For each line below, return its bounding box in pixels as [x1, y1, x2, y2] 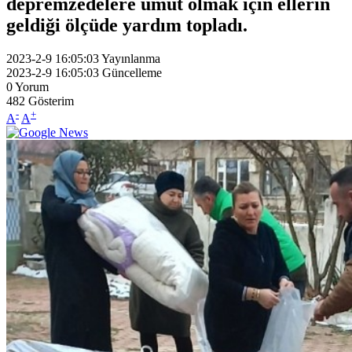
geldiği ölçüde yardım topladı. [6, 14, 247, 35]
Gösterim [28, 93, 74, 108]
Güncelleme [102, 65, 162, 79]
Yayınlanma [101, 51, 160, 65]
